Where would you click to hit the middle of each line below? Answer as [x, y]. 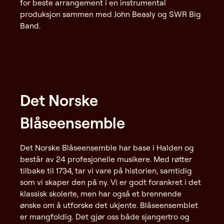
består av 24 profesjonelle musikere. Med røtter [106, 159]
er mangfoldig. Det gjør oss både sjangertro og [105, 217]
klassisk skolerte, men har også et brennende [101, 194]
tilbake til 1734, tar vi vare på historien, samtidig [106, 171]
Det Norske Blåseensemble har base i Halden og [107, 148]
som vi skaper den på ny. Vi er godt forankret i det [110, 182]
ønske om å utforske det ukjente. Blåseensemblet [109, 205]
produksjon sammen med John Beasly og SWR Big [110, 14]
